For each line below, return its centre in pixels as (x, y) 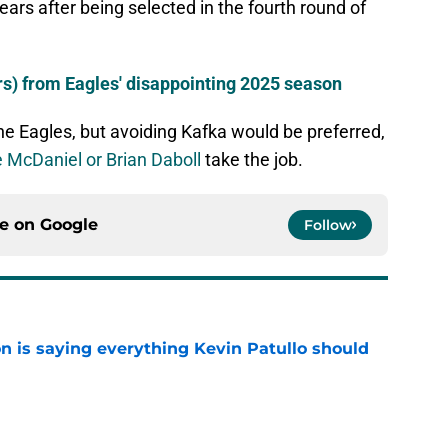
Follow (328, 225)
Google (69, 225)
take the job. (252, 160)
